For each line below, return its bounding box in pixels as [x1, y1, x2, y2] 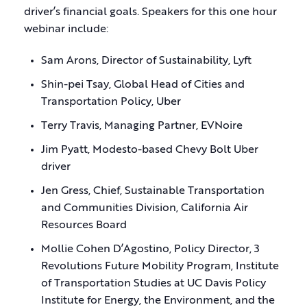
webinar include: [24, 24, 108, 35]
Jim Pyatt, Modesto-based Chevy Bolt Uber [41, 145, 258, 156]
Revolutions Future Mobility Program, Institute [41, 261, 279, 272]
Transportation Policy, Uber [41, 97, 181, 108]
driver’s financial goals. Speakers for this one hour [24, 7, 277, 18]
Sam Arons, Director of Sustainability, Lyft [41, 56, 251, 66]
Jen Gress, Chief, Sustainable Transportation [41, 186, 265, 197]
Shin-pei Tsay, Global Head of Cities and [41, 79, 245, 90]
